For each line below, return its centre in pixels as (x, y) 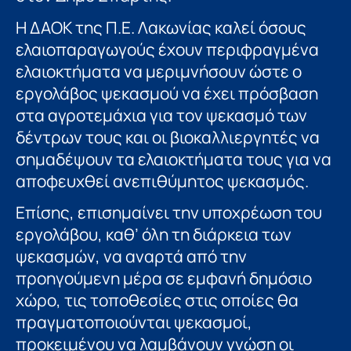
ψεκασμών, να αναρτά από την (131, 257)
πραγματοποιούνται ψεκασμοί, (134, 322)
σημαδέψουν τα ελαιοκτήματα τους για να (174, 159)
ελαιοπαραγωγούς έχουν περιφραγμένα (167, 49)
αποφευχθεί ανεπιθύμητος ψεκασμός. (162, 181)
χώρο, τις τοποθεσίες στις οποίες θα (157, 300)
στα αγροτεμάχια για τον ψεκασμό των (161, 115)
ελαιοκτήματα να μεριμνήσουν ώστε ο (159, 71)
